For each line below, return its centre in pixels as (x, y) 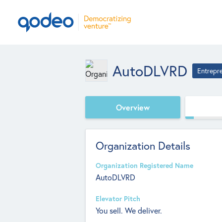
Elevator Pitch (118, 199)
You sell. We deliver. (129, 210)
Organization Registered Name (144, 166)
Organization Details (143, 145)
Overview (133, 107)
